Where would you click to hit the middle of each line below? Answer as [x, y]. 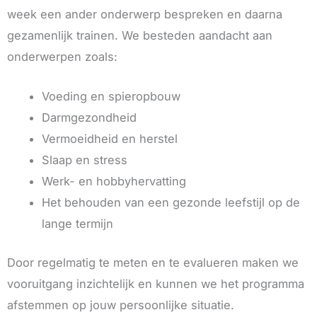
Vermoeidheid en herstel [110, 139]
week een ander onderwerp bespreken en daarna [145, 14]
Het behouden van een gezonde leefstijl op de [171, 203]
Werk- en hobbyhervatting [114, 181]
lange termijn [78, 224]
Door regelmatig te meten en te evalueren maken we [153, 262]
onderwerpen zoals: [62, 56]
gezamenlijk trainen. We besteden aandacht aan [140, 35]
